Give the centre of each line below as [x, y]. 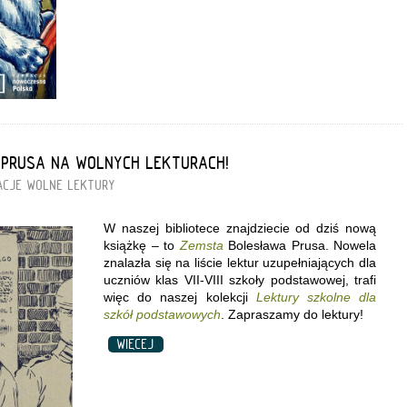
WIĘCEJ [136, 344]
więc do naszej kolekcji [180, 297]
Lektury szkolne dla [316, 297]
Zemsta [201, 245]
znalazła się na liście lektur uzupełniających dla [240, 262]
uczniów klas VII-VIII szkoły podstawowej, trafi [240, 279]
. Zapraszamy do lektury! [292, 314]
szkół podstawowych [162, 314]
